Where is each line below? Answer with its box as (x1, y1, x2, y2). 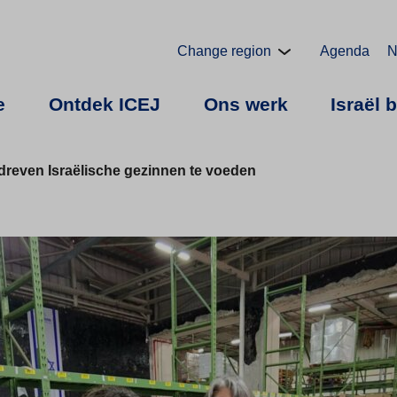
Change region (177, 43, 271, 58)
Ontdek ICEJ (48, 94, 160, 114)
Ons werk (203, 94, 288, 114)
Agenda (320, 43, 370, 58)
